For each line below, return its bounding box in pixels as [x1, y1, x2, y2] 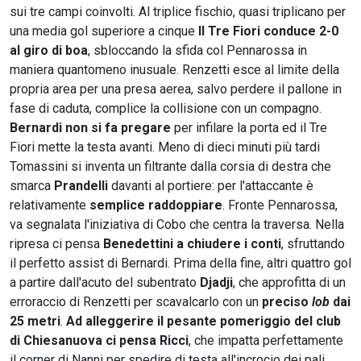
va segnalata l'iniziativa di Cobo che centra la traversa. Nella [10, 216, 344, 232]
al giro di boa [10, 42, 88, 58]
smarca [10, 177, 54, 193]
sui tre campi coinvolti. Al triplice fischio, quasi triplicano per [10, 3, 346, 19]
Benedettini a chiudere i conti [103, 235, 281, 251]
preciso [262, 293, 312, 309]
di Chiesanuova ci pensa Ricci [10, 332, 189, 348]
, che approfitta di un [233, 274, 346, 290]
